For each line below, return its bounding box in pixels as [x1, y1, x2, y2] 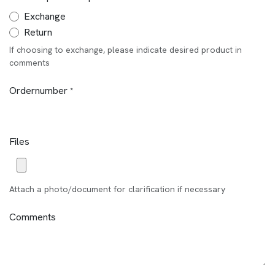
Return [24, 26, 52, 39]
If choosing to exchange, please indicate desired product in [9, 44, 242, 56]
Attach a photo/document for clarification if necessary [9, 184, 225, 195]
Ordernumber [9, 84, 68, 98]
